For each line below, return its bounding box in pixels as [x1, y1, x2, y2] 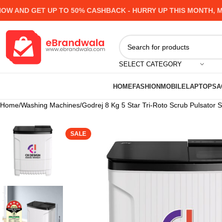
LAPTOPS [185, 82, 217, 90]
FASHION [132, 82, 161, 90]
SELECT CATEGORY [119, 60, 182, 68]
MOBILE [160, 82, 186, 90]
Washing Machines [21, 101, 80, 109]
